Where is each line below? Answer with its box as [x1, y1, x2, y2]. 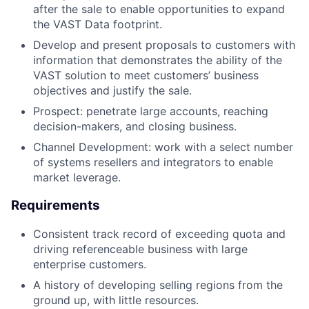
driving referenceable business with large [33, 241, 248, 256]
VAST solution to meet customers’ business [33, 68, 259, 83]
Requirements [11, 197, 100, 214]
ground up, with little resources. [33, 292, 199, 307]
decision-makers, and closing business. [33, 119, 237, 134]
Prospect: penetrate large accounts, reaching [33, 104, 268, 119]
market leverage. [33, 170, 121, 185]
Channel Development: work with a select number [33, 140, 293, 154]
